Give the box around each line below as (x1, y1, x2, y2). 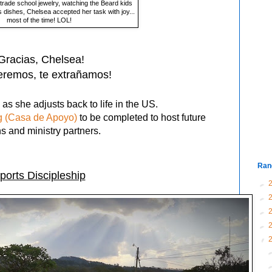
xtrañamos (57, 69, 109, 81)
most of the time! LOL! (6, 16, 72, 24)
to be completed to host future (76, 112, 206, 123)
